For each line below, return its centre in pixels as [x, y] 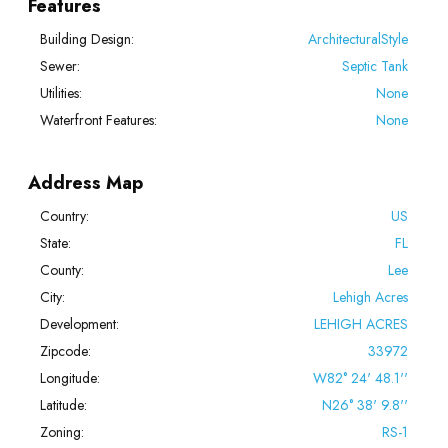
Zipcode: [65, 350]
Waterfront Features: [98, 119]
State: [55, 242]
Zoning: [61, 431]
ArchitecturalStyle [358, 38]
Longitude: [69, 377]
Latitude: [63, 404]
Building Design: [86, 38]
